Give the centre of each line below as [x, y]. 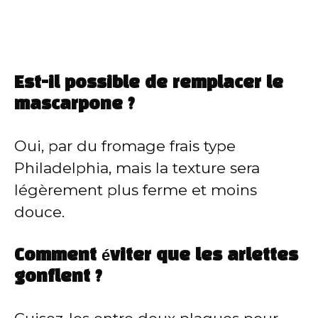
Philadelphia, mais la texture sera [137, 168]
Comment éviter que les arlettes [156, 256]
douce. [39, 212]
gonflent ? [58, 277]
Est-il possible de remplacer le [149, 84]
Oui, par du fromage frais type [125, 146]
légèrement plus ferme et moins [136, 190]
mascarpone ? [75, 105]
